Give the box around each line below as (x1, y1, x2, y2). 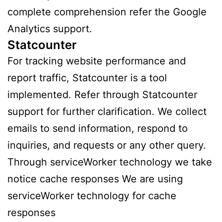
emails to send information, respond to (7, 122, 188, 135)
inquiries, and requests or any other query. (7, 139, 206, 152)
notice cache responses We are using (7, 173, 183, 185)
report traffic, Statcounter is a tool (7, 72, 167, 84)
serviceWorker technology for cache (7, 190, 176, 202)
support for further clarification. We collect (7, 106, 207, 118)
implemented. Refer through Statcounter (7, 89, 197, 101)
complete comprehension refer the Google (7, 6, 207, 18)
